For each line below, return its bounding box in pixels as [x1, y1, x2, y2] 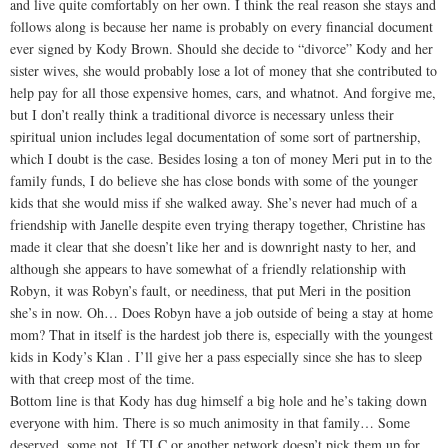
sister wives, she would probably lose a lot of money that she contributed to [10, 61, 437, 81]
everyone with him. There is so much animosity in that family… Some [10, 413, 410, 433]
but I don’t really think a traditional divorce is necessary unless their [10, 105, 394, 125]
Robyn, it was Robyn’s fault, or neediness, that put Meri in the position [10, 281, 411, 301]
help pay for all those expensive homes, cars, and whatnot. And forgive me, [10, 83, 436, 103]
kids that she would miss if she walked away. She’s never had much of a [10, 193, 417, 213]
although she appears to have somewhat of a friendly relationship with [10, 259, 406, 279]
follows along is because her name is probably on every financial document [10, 17, 433, 37]
